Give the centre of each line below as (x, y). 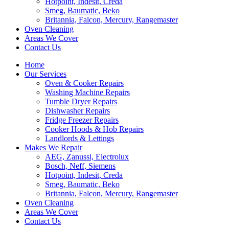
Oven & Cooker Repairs (84, 83)
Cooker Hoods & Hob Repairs (94, 129)
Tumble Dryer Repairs (81, 101)
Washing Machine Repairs (87, 92)
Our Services (45, 74)
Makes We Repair (53, 147)
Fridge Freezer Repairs (82, 120)
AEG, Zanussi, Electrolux (87, 157)
